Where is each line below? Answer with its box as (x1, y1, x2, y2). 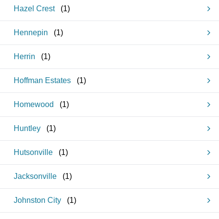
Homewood (14, 100, 54, 109)
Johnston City (14, 196, 61, 204)
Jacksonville (14, 172, 57, 180)
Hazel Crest (14, 4, 55, 13)
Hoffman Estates (14, 76, 71, 85)
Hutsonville (14, 148, 53, 156)
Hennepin (14, 28, 48, 37)
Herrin (14, 52, 35, 61)
